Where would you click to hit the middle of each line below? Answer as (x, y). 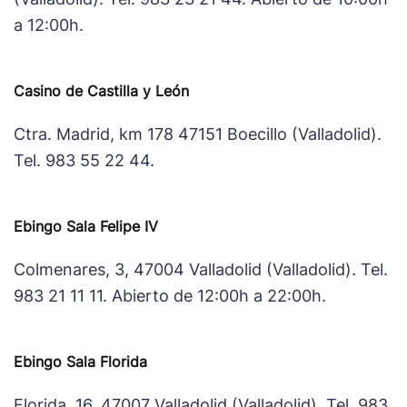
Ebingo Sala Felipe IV (86, 226)
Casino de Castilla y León (101, 90)
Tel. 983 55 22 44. (84, 161)
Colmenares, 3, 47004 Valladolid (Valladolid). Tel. (201, 270)
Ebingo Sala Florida (80, 361)
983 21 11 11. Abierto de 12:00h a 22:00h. (170, 296)
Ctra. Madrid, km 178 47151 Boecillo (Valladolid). (198, 134)
